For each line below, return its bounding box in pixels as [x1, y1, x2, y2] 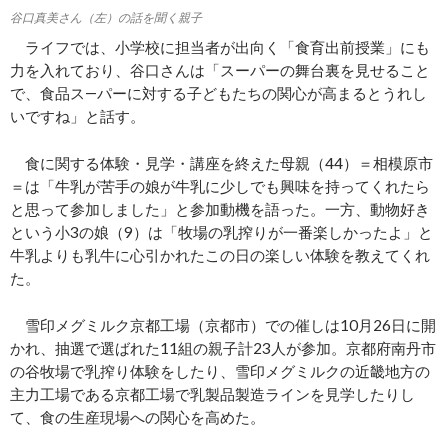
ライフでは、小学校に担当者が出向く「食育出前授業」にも [10, 38, 430, 57]
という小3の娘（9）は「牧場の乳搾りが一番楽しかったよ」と [10, 223, 433, 242]
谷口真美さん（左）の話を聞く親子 [10, 10, 202, 26]
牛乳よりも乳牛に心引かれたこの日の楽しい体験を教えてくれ [10, 246, 430, 265]
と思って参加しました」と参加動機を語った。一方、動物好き [10, 200, 430, 219]
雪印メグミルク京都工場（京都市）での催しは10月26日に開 [10, 316, 436, 335]
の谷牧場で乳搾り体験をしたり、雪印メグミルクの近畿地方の [10, 362, 430, 381]
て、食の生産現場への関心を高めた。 [10, 408, 265, 427]
